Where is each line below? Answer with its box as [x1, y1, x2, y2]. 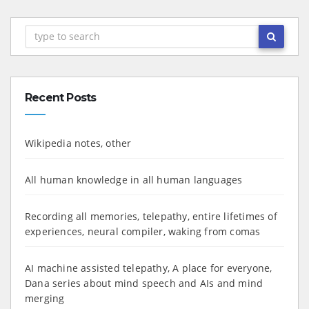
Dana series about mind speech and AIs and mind [25, 276, 263, 290]
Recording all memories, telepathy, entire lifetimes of [25, 209, 277, 223]
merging [25, 291, 65, 305]
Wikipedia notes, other [25, 136, 132, 150]
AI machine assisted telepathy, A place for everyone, [25, 261, 272, 275]
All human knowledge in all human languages [25, 172, 243, 186]
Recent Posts [25, 90, 97, 104]
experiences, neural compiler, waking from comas [25, 224, 261, 238]
